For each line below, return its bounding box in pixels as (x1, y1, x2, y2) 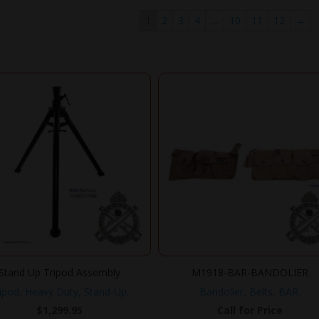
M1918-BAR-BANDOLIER (192, 265, 309, 279)
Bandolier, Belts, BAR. (199, 284, 301, 298)
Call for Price (217, 303, 283, 317)
